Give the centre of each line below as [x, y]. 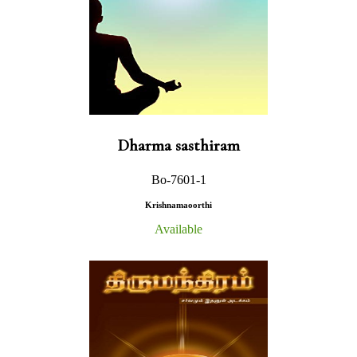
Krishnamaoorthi [178, 204]
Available [178, 229]
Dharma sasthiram [178, 145]
